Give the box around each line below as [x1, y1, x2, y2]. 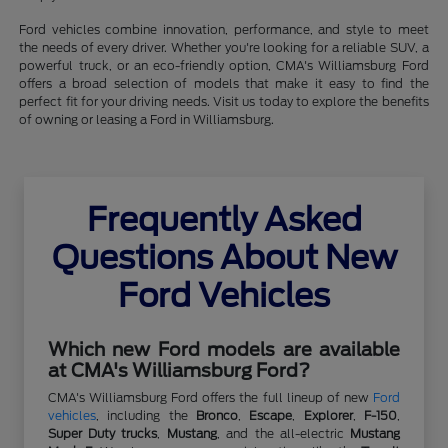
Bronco [196, 408, 238, 423]
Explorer [303, 408, 353, 423]
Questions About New [51, 238, 397, 277]
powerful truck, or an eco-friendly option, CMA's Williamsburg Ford [19, 58, 429, 73]
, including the [95, 408, 196, 423]
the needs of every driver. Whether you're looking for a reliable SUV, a [19, 40, 429, 55]
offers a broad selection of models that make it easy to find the [19, 76, 429, 91]
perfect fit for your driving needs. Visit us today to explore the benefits [19, 94, 429, 109]
